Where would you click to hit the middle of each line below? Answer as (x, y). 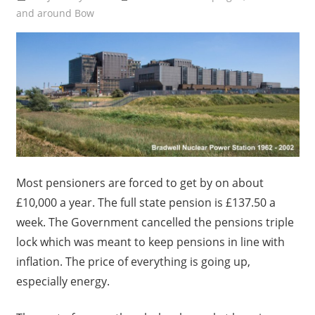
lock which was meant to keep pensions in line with (150, 242)
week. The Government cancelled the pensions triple (155, 223)
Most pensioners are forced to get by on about (140, 183)
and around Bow (55, 13)
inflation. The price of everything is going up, (133, 262)
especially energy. (63, 282)
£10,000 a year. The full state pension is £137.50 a (146, 203)
